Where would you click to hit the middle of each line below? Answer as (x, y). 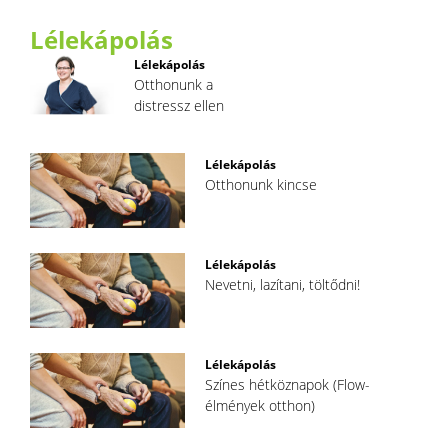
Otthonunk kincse (261, 184)
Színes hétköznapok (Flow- (288, 384)
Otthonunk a (173, 84)
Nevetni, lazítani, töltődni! (283, 284)
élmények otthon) (260, 405)
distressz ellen (179, 105)
